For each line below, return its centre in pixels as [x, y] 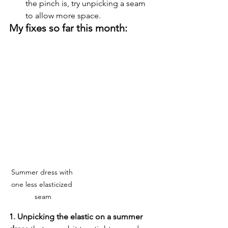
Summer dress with [43, 172]
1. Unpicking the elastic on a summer [77, 216]
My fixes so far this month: [68, 28]
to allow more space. [63, 15]
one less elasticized [43, 184]
